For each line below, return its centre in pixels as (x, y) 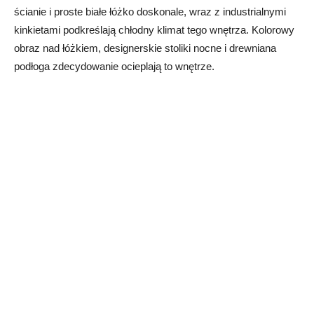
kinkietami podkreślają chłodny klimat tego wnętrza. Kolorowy (154, 30)
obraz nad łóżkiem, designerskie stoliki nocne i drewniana (145, 48)
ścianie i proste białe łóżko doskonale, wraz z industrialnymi (150, 12)
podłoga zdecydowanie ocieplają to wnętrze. (114, 67)
